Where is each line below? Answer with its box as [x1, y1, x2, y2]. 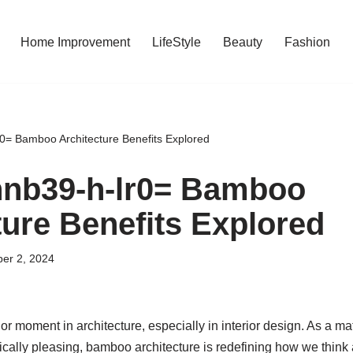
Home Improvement [20, 35, 130, 49]
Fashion [284, 35, 330, 49]
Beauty [223, 35, 262, 49]
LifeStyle [152, 35, 201, 49]
